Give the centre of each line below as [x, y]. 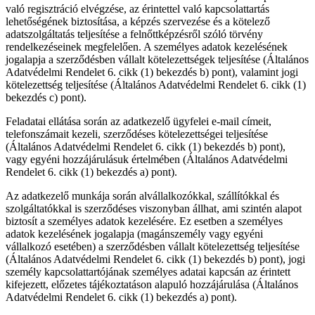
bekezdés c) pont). [46, 98]
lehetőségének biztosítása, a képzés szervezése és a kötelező [138, 22]
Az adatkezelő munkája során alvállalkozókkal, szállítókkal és [142, 196]
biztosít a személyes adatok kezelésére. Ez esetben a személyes [144, 221]
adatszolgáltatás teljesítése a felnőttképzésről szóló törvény [134, 34]
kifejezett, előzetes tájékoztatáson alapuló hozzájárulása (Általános [152, 285]
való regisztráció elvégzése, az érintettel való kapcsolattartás [137, 9]
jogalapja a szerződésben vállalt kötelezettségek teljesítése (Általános [157, 60]
